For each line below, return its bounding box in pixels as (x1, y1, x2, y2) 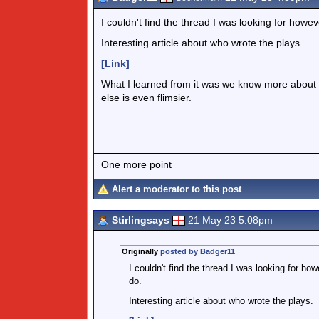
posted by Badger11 (159, 247, 235, 256)
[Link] (101, 58, 130, 69)
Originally (121, 247, 160, 256)
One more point (101, 158, 172, 170)
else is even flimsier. (101, 92, 192, 103)
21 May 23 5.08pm (188, 214, 273, 226)
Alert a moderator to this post (112, 184, 241, 194)
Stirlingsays (112, 214, 169, 226)
